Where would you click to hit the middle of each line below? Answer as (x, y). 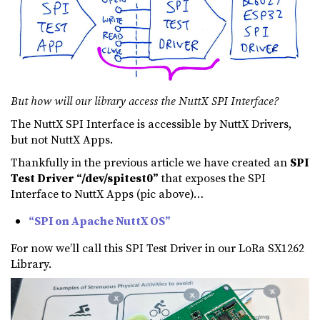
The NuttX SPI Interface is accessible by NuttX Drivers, (151, 124)
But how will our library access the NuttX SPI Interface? (145, 101)
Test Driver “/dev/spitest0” (85, 177)
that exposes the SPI (212, 177)
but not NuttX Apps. (62, 140)
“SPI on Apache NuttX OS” (100, 220)
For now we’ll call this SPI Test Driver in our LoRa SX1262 (157, 247)
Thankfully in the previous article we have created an (150, 162)
